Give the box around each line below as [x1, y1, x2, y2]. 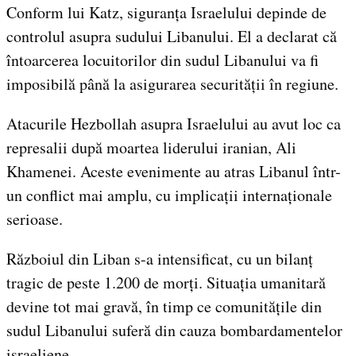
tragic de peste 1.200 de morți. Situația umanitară [6, 271, 326, 293]
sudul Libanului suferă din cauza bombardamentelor [6, 319, 342, 341]
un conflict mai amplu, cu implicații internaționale [6, 184, 332, 206]
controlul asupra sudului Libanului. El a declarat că [6, 25, 337, 47]
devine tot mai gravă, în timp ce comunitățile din [6, 295, 322, 317]
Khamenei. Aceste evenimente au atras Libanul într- [6, 160, 341, 182]
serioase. [6, 207, 63, 230]
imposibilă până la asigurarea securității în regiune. [6, 72, 339, 95]
